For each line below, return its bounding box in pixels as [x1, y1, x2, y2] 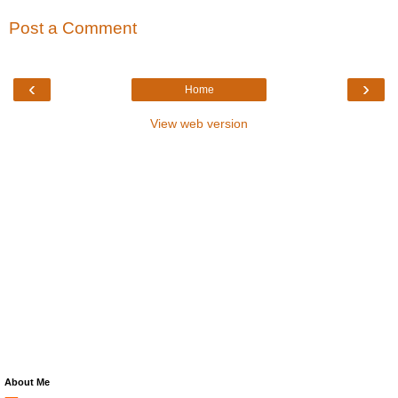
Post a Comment [9, 19, 137, 38]
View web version [150, 115, 248, 131]
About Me [4, 376, 50, 387]
